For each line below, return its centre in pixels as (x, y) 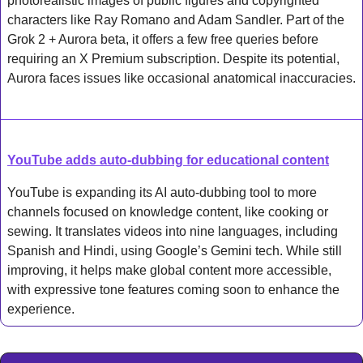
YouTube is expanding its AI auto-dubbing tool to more (162, 192)
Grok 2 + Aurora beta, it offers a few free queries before (163, 39)
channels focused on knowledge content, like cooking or (168, 211)
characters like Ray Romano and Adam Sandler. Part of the (176, 19)
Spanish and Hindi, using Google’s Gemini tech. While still (175, 250)
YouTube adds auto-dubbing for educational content (168, 160)
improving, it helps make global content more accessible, (169, 270)
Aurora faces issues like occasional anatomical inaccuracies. (181, 78)
